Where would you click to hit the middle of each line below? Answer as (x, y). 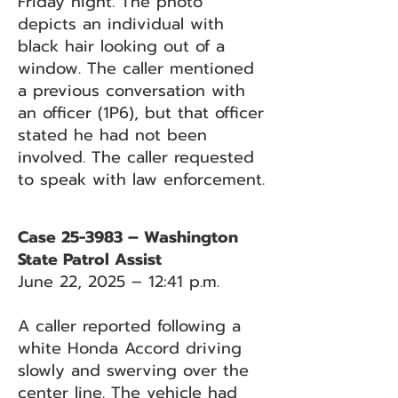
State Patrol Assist (90, 259)
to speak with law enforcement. (141, 179)
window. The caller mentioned (136, 68)
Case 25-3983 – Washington (128, 237)
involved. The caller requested (136, 157)
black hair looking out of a (121, 46)
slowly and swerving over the (133, 370)
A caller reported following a (129, 326)
